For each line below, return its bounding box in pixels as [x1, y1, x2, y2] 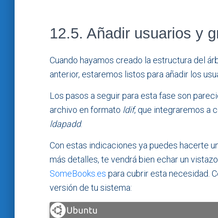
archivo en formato [50, 104, 123, 115]
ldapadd [50, 118, 81, 129]
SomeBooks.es [50, 168, 106, 179]
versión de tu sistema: [50, 182, 132, 193]
